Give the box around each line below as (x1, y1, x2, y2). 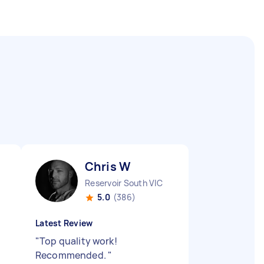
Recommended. (35, 249, 108, 262)
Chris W (85, 159, 131, 174)
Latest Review (35, 217, 93, 229)
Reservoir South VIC (85, 177, 163, 189)
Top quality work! (39, 235, 117, 247)
